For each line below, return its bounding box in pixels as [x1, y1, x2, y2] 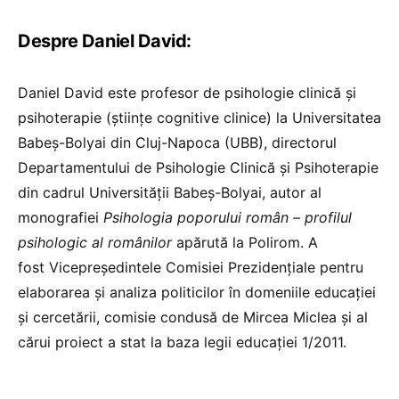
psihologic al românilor [18, 232, 172, 251]
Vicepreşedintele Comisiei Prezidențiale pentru [49, 257, 363, 276]
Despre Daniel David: [18, 29, 191, 52]
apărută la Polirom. [172, 232, 304, 251]
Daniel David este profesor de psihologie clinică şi [18, 83, 356, 102]
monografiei [18, 208, 103, 226]
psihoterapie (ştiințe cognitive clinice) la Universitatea [18, 108, 381, 126]
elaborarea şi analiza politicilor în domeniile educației [18, 282, 376, 301]
